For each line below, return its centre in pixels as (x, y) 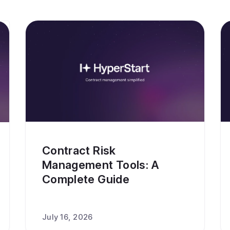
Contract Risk (79, 150)
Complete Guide (86, 179)
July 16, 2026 (68, 217)
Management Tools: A (101, 165)
